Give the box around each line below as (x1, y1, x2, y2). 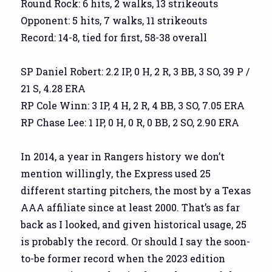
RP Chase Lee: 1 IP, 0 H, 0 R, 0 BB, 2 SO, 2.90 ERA (21, 115, 240, 129)
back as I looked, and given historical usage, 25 (21, 217, 247, 231)
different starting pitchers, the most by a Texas (21, 183, 251, 197)
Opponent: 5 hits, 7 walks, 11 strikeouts (21, 13, 208, 27)
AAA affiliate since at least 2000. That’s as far (21, 200, 240, 214)
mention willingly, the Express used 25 (21, 166, 211, 180)
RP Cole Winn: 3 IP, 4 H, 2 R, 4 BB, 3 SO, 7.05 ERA (21, 98, 245, 112)
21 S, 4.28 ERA (21, 81, 86, 95)
